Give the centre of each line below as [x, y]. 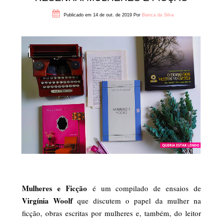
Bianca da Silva [158, 15]
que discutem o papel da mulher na [139, 200]
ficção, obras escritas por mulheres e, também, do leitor [111, 213]
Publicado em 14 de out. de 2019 [98, 15]
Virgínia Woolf [50, 200]
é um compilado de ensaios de [144, 188]
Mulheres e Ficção [55, 188]
